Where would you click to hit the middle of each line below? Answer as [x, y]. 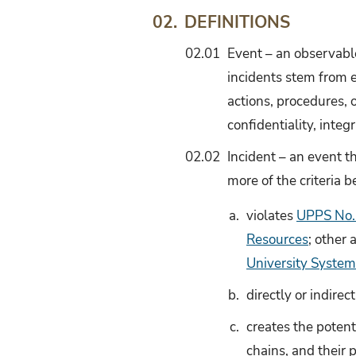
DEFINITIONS [238, 22]
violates [272, 216]
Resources [278, 240]
